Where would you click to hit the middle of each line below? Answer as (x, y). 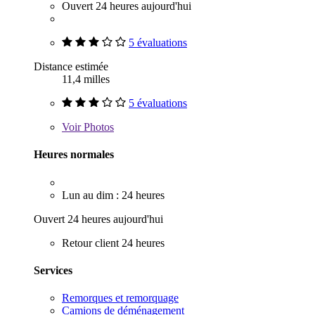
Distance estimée (71, 67)
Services (53, 270)
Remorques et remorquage (120, 298)
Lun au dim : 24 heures (113, 195)
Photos (97, 127)
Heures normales (74, 155)
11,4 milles (86, 79)
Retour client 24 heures (113, 243)
